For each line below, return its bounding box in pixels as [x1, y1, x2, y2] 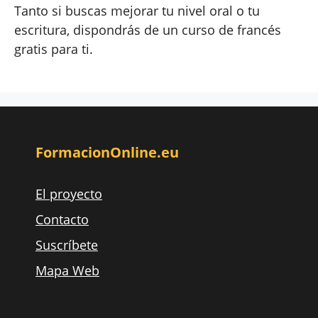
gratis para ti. [14, 40, 93, 57]
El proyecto [35, 185, 102, 202]
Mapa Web [35, 261, 99, 279]
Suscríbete [35, 236, 98, 253]
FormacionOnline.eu [35, 142, 179, 162]
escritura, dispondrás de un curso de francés [14, 21, 281, 38]
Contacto [35, 210, 89, 228]
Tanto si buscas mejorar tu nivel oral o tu [14, 1, 260, 19]
